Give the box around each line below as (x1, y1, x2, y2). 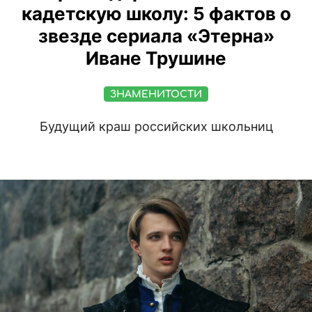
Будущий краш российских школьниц (39, 119, 273, 134)
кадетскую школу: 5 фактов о (21, 3, 291, 25)
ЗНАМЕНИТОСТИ (110, 89, 202, 100)
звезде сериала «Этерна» (38, 25, 274, 47)
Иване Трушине (86, 47, 226, 70)
